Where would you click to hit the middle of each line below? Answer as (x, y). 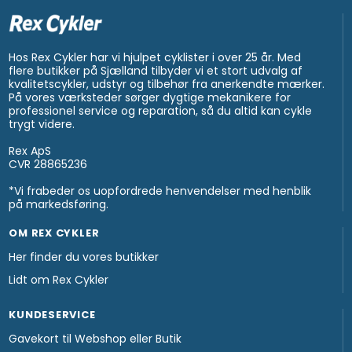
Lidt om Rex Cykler (59, 279)
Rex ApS (30, 150)
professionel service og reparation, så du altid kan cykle (161, 110)
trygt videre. (42, 124)
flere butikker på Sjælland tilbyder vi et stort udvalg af (156, 70)
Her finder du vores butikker (84, 257)
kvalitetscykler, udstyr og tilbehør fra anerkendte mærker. (167, 84)
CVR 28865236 (48, 164)
